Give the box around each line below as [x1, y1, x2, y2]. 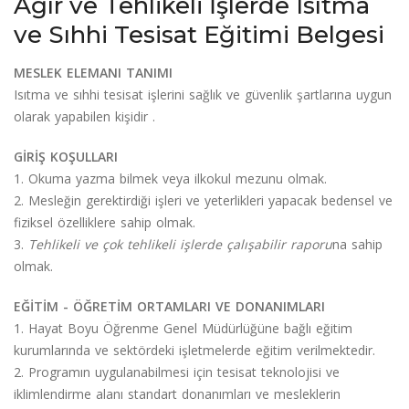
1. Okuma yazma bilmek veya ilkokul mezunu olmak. [14, 169, 327, 187]
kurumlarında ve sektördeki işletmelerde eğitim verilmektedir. [14, 341, 375, 359]
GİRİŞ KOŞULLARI [14, 147, 118, 165]
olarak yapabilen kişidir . [14, 107, 155, 125]
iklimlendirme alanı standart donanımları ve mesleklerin [14, 384, 341, 403]
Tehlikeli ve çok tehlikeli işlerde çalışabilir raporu [28, 235, 332, 253]
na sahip [332, 235, 383, 253]
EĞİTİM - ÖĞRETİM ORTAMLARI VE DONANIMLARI [14, 297, 325, 315]
